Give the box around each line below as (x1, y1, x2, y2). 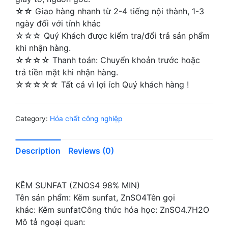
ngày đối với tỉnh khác (15, 18, 101, 28)
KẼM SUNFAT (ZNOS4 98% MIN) (15, 180, 140, 190)
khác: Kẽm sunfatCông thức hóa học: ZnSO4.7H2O (15, 205, 209, 215)
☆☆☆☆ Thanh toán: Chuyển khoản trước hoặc (15, 55, 200, 65)
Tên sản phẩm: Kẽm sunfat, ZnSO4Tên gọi (15, 192, 175, 203)
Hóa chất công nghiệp (50, 115, 122, 123)
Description (15, 146, 61, 156)
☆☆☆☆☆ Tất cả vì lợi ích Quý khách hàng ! (15, 79, 189, 90)
